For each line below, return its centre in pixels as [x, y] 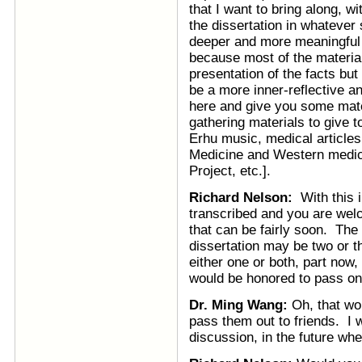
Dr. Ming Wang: [240, 305]
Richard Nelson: [241, 198]
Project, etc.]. [230, 171]
